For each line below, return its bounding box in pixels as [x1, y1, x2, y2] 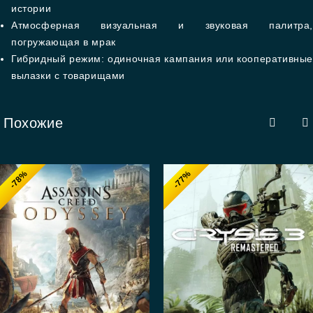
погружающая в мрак [11, 36, 116, 48]
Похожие [3, 115, 64, 131]
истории [11, 3, 52, 14]
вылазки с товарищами [11, 70, 125, 81]
